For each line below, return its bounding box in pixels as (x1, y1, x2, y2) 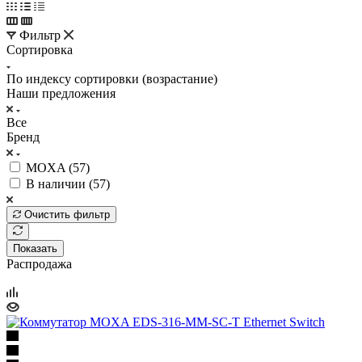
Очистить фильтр (24, 208, 110, 221)
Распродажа (6, 256, 72, 271)
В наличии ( (26, 176, 93, 191)
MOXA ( (26, 160, 73, 175)
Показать (13, 242, 57, 255)
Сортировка (6, 42, 73, 57)
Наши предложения (6, 86, 116, 100)
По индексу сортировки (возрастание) (6, 71, 217, 86)
